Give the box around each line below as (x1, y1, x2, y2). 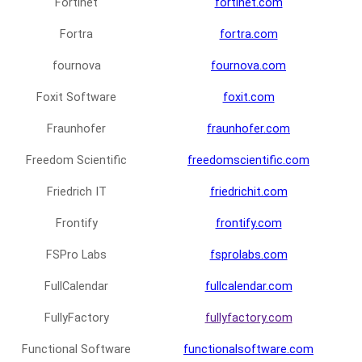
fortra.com (219, 27, 278, 42)
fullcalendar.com (204, 280, 293, 294)
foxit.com (222, 90, 275, 105)
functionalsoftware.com (183, 343, 314, 357)
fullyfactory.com (204, 311, 293, 326)
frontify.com (215, 217, 282, 231)
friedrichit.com (209, 185, 288, 200)
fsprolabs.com (209, 248, 288, 263)
